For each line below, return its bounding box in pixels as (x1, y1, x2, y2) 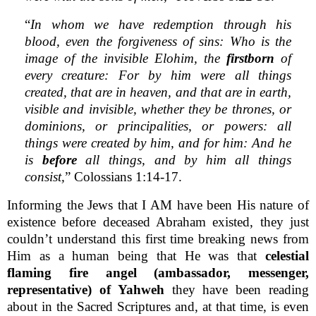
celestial (265, 248, 309, 263)
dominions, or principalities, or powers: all (25, 118, 291, 133)
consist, (25, 169, 65, 184)
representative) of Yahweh (7, 281, 164, 297)
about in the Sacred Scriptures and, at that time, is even (7, 298, 309, 314)
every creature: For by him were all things (25, 67, 291, 83)
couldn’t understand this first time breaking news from (7, 231, 309, 246)
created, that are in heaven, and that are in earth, (25, 84, 291, 99)
